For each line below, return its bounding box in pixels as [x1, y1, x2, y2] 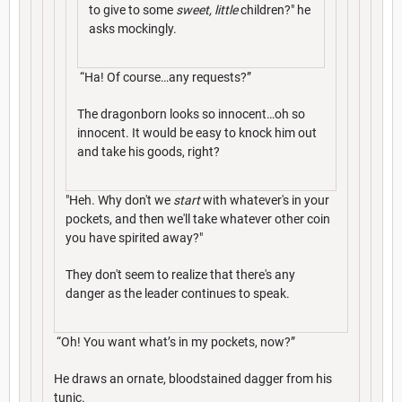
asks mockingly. [89, 21, 177, 36]
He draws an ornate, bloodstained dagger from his [54, 371, 332, 386]
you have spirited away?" [66, 230, 203, 245]
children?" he [240, 2, 310, 17]
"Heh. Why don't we [66, 192, 173, 207]
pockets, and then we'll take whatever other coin [66, 211, 330, 226]
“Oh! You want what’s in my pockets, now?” [54, 334, 295, 349]
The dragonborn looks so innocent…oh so [77, 106, 305, 121]
